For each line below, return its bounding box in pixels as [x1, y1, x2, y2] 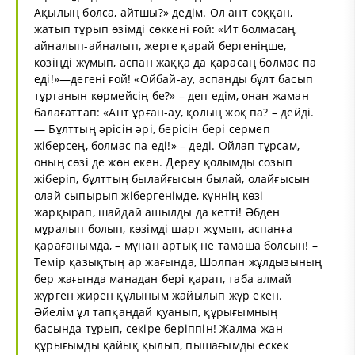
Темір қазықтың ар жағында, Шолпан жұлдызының [34, 254, 323, 269]
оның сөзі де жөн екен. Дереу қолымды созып [34, 154, 293, 170]
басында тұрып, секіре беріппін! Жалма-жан [34, 320, 283, 336]
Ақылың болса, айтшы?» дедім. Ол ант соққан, [34, 4, 293, 20]
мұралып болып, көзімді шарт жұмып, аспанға [34, 220, 293, 236]
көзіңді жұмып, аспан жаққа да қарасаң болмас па [34, 54, 317, 70]
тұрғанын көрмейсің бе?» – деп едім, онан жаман [34, 87, 309, 103]
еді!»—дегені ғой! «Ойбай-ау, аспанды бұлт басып [34, 71, 314, 86]
